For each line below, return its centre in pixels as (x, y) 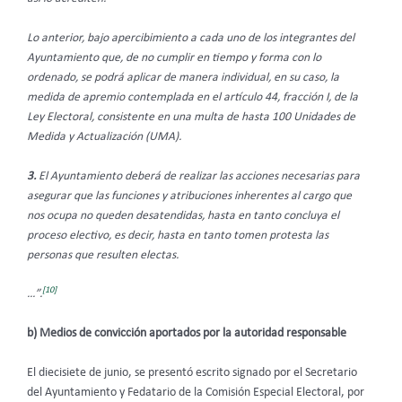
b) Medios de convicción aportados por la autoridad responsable (187, 334)
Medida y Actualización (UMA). (104, 136)
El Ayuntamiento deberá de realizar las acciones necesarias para (198, 176)
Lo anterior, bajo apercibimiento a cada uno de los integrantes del (191, 38)
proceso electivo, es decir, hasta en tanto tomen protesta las (178, 235)
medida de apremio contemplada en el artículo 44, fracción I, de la (192, 97)
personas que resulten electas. (103, 255)
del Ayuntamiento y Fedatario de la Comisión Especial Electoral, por (196, 393)
